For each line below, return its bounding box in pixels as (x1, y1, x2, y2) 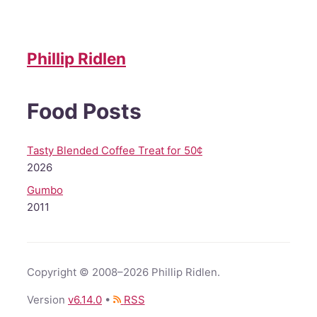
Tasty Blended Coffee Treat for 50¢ (27, 144, 202, 158)
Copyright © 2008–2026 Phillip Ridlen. (27, 265, 220, 279)
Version (27, 293, 68, 307)
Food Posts (27, 98, 142, 125)
